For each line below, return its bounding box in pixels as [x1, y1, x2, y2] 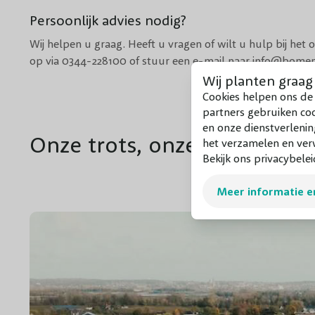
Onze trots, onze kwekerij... [30, 130, 304, 159]
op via [30, 53, 62, 68]
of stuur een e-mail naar [127, 53, 252, 68]
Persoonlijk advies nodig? [30, 11, 186, 30]
